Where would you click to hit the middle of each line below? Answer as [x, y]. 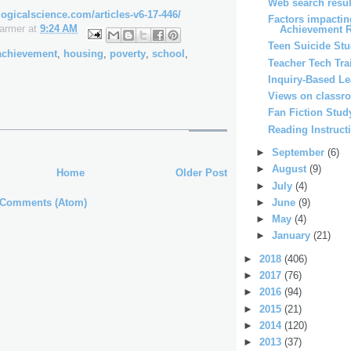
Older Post [201, 172]
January [292, 236]
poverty [128, 53]
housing [83, 53]
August [290, 169]
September [299, 153]
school [168, 53]
